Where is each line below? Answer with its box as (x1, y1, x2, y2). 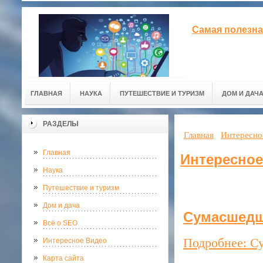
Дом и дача (43, 201, 80, 210)
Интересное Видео (43, 237, 107, 245)
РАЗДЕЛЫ (43, 120, 79, 128)
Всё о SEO (43, 219, 77, 227)
